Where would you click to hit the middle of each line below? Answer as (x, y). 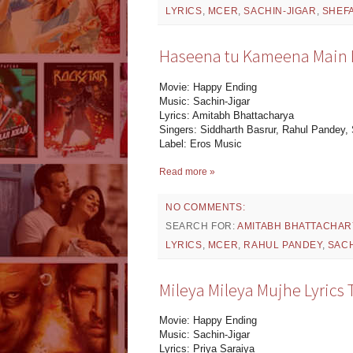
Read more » (187, 171)
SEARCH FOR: (202, 226)
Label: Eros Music (201, 143)
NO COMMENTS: (206, 207)
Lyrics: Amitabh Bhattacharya (227, 115)
